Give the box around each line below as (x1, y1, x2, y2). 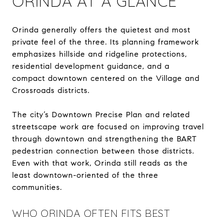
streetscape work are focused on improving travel (12, 122, 204, 131)
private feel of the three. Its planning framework (12, 37, 199, 46)
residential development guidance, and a (12, 61, 170, 71)
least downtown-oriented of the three (12, 170, 158, 180)
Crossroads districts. (12, 85, 90, 95)
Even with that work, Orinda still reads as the (12, 158, 188, 168)
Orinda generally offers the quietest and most (12, 25, 190, 34)
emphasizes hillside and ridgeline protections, (12, 49, 187, 59)
